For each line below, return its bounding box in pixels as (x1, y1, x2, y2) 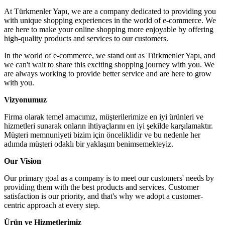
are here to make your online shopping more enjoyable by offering (4, 25, 213, 34)
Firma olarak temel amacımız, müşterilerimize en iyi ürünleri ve (4, 112, 203, 121)
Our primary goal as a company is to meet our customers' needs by (4, 173, 214, 182)
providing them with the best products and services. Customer (4, 182, 199, 191)
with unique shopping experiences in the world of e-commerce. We (4, 16, 216, 25)
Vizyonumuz (4, 95, 47, 104)
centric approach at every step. (4, 200, 100, 209)
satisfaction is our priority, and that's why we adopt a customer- (4, 191, 203, 200)
